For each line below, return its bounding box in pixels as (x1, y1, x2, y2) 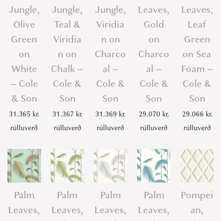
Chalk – (51, 62, 84, 76)
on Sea (183, 47, 212, 61)
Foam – (181, 62, 213, 76)
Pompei (181, 188, 214, 202)
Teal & (54, 18, 81, 32)
